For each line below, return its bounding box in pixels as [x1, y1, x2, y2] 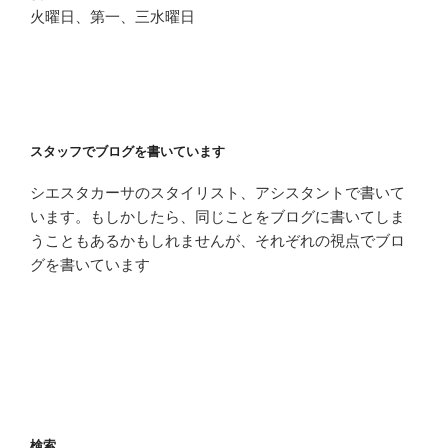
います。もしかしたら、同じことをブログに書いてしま [30, 207, 405, 225]
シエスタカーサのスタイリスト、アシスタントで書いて [30, 183, 405, 201]
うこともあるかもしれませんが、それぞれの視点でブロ [30, 231, 405, 249]
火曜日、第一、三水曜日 [30, 8, 195, 26]
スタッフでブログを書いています [30, 144, 225, 160]
